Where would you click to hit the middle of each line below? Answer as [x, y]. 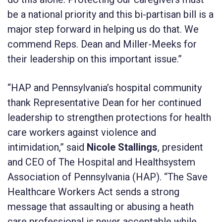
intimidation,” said [47, 147]
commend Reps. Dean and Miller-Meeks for [102, 44]
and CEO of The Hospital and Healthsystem [101, 162]
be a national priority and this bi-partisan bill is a [111, 14]
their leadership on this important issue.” [95, 59]
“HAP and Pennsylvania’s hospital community [105, 87]
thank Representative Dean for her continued [104, 102]
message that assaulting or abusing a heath [101, 206]
